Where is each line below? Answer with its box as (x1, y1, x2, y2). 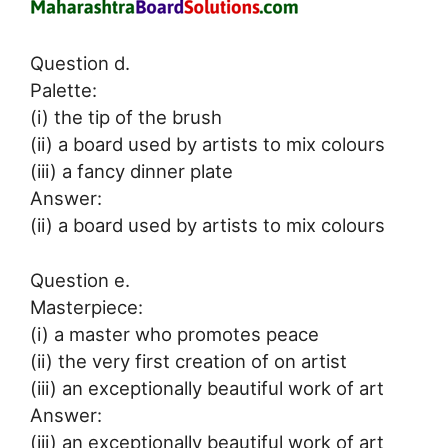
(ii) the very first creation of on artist (30, 349, 347, 372)
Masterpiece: (30, 295, 143, 318)
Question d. (30, 51, 130, 74)
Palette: (30, 78, 97, 101)
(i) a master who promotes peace (30, 322, 319, 345)
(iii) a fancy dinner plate (30, 159, 233, 182)
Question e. (30, 268, 130, 291)
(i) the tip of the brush (30, 105, 222, 128)
